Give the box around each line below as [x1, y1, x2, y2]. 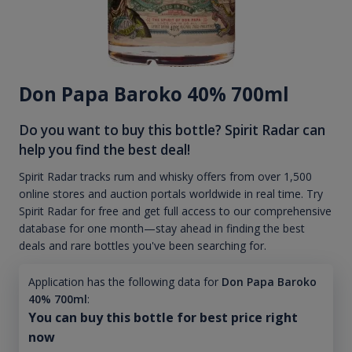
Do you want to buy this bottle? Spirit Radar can [19, 120, 325, 139]
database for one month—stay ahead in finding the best [19, 221, 305, 236]
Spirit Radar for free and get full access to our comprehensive [19, 203, 332, 219]
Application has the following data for [27, 274, 218, 290]
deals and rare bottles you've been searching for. [19, 238, 266, 254]
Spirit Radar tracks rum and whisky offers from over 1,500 [19, 169, 312, 185]
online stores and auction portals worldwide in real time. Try [19, 186, 323, 202]
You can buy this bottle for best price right [27, 309, 298, 327]
